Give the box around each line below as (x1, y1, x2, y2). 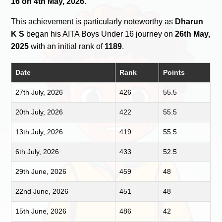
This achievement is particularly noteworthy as (11, 17, 175, 26)
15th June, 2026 (15, 207, 67, 215)
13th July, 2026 (15, 127, 63, 136)
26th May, (175, 29, 211, 38)
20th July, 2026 (15, 108, 63, 116)
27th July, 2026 (15, 88, 63, 96)
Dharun (175, 17, 204, 26)
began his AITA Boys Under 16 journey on (24, 29, 175, 38)
